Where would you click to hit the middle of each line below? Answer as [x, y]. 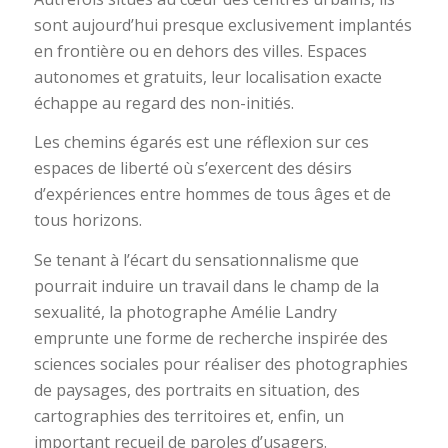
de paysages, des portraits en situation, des [196, 389]
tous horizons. [87, 220]
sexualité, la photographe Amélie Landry [185, 311]
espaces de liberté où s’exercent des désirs [192, 168]
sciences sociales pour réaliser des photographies [220, 363]
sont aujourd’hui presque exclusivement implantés [222, 24]
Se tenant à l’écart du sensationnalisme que [196, 259]
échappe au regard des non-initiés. [163, 102]
